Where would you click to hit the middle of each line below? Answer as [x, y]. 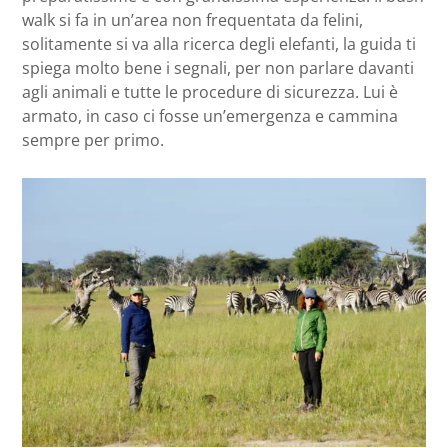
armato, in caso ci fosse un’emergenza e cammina [210, 115]
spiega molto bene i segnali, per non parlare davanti [218, 67]
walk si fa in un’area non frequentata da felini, [192, 19]
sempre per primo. [93, 139]
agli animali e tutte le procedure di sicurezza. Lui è [210, 91]
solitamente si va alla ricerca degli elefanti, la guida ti [219, 43]
